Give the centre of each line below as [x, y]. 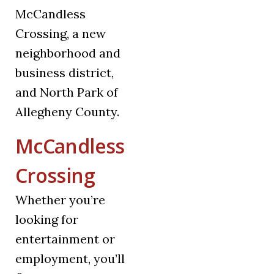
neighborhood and [68, 53]
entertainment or [65, 239]
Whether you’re [60, 200]
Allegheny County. [67, 112]
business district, [65, 73]
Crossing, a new [61, 34]
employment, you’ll [70, 259]
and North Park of [67, 92]
